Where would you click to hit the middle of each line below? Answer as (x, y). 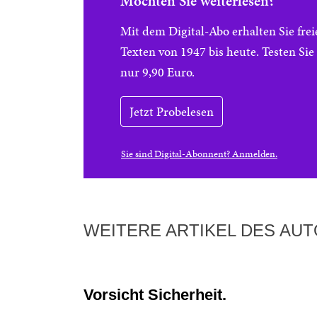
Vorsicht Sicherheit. (155, 295)
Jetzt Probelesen (172, 111)
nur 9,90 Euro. (157, 72)
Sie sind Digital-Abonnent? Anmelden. (199, 154)
